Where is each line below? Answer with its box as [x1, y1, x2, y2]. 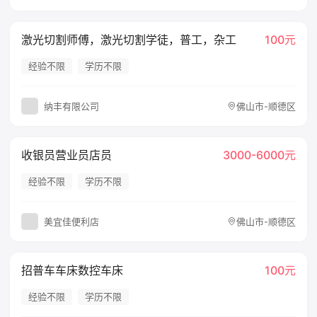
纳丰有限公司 [44, 100, 100, 112]
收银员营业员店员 [21, 148, 113, 162]
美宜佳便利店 [44, 215, 100, 227]
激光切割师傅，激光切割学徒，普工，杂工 [21, 33, 237, 47]
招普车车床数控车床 [21, 263, 124, 277]
